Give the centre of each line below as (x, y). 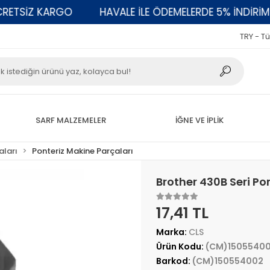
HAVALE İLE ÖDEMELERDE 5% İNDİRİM (162, 12)
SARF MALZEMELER (71, 120)
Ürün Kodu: (181, 246)
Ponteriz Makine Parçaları (83, 151)
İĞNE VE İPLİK (199, 120)
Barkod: (174, 261)
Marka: (172, 232)
